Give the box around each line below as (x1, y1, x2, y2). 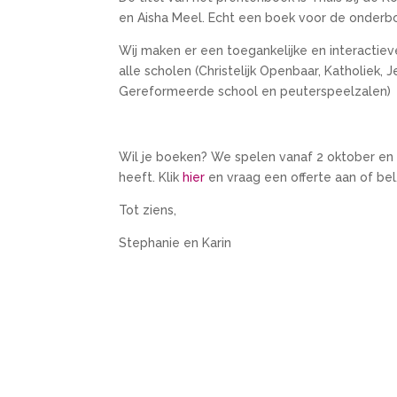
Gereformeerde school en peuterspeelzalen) (119, 83, 392, 98)
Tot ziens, (119, 202, 177, 217)
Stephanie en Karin (119, 235, 232, 250)
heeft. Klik (119, 169, 183, 184)
